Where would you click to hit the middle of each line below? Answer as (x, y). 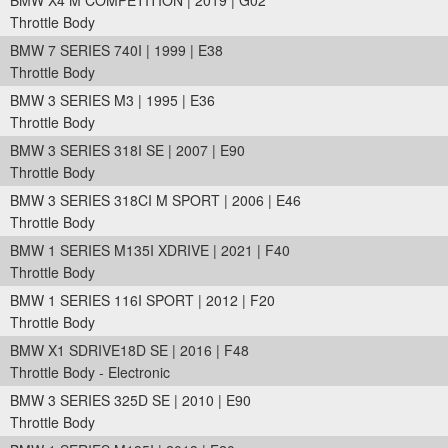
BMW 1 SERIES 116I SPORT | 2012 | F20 (142, 300)
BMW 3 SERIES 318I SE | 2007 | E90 (127, 150)
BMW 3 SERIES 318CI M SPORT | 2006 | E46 (155, 200)
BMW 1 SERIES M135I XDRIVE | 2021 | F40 (150, 250)
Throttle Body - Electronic (90, 372)
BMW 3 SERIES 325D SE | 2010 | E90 (130, 400)
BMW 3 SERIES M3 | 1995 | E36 (112, 100)
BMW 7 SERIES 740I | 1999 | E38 (116, 50)
